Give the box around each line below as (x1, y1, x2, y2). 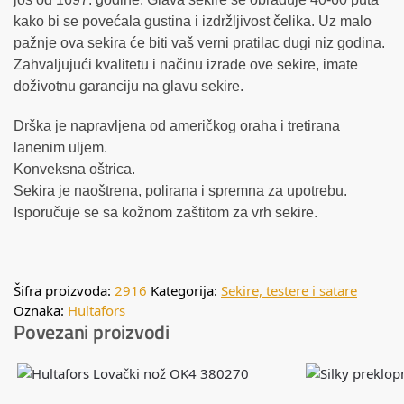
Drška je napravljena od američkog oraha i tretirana (14, 117, 340, 133)
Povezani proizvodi (14, 316, 170, 347)
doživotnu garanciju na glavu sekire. (14, 78, 243, 95)
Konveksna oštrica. (14, 161, 135, 177)
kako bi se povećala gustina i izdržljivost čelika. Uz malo (14, 14, 372, 30)
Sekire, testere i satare (221, 280, 357, 299)
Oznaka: (14, 300, 68, 319)
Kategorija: (151, 280, 221, 299)
